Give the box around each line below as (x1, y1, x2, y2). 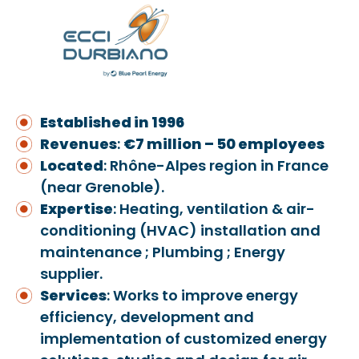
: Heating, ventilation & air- (113, 198, 315, 219)
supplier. (40, 263, 103, 284)
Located (40, 155, 103, 175)
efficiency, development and (40, 306, 254, 327)
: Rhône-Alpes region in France (103, 155, 329, 175)
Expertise (40, 198, 113, 219)
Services (40, 284, 107, 305)
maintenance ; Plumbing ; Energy (40, 241, 285, 262)
